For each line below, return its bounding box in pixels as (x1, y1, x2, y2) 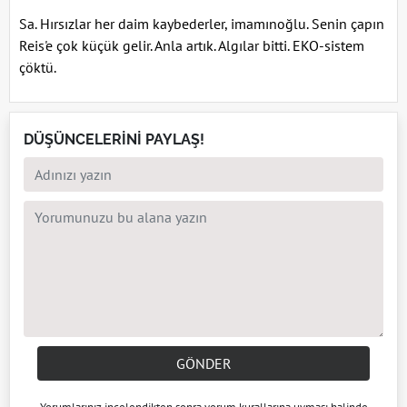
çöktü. (19, 57, 56, 76)
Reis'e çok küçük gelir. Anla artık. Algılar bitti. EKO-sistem (19, 35, 364, 55)
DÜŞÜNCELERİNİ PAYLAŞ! (24, 130, 204, 148)
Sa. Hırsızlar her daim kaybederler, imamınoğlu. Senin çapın (19, 14, 384, 33)
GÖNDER (175, 353, 232, 372)
